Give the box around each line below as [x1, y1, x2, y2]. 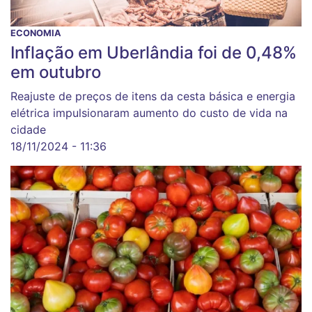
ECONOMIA [10, 28, 61, 39]
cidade [10, 123, 46, 137]
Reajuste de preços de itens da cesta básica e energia [10, 89, 295, 104]
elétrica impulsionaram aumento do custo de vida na [10, 106, 288, 120]
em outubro [10, 62, 101, 83]
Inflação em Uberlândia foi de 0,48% [10, 42, 297, 63]
